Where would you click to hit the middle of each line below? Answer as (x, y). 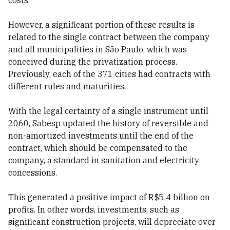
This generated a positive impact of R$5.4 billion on (109, 197)
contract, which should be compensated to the (98, 148)
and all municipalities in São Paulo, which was (98, 49)
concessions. (33, 172)
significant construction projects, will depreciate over (112, 222)
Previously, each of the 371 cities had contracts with (109, 74)
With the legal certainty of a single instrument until (108, 111)
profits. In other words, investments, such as (94, 209)
